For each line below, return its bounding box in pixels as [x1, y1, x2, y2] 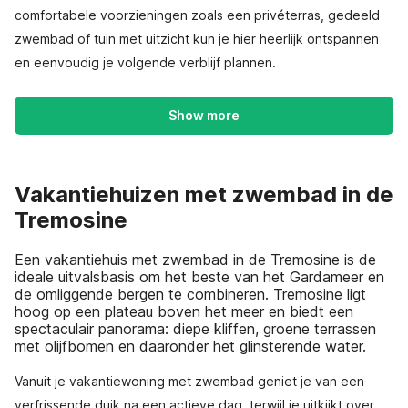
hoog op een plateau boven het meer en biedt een [15, 301, 353, 321]
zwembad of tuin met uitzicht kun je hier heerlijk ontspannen [15, 31, 379, 46]
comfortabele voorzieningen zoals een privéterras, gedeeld [15, 7, 380, 23]
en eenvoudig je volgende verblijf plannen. [15, 55, 276, 70]
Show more [168, 107, 240, 123]
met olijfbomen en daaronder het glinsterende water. [15, 336, 366, 355]
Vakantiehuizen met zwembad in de [15, 181, 393, 208]
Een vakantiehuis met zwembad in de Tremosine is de [15, 250, 376, 269]
